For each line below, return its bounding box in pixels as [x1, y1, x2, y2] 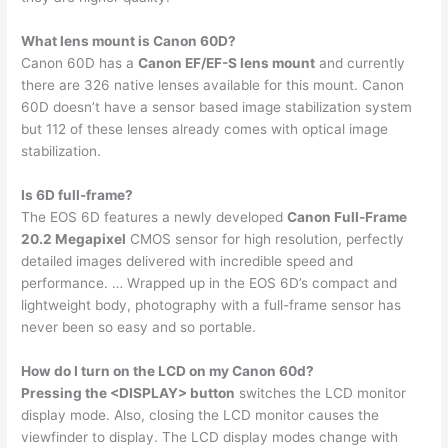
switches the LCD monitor [235, 384, 407, 401]
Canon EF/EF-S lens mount [138, 54, 316, 71]
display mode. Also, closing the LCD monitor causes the [21, 406, 380, 423]
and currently [315, 54, 406, 71]
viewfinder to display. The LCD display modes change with [21, 428, 399, 445]
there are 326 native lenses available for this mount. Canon [21, 76, 405, 93]
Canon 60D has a [21, 54, 139, 71]
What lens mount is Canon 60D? [21, 32, 237, 49]
